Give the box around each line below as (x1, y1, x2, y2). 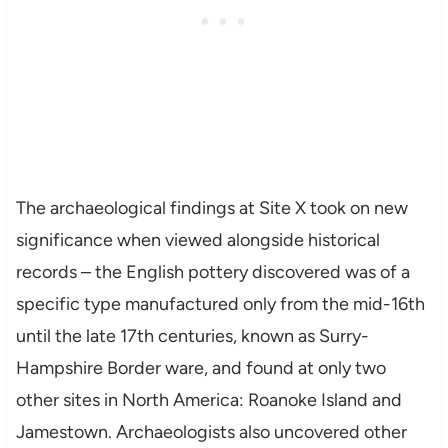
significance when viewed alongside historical (15, 228, 380, 251)
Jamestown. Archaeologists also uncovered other (15, 420, 407, 443)
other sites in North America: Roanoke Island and (15, 388, 402, 411)
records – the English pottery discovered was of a (15, 260, 410, 283)
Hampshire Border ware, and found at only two (15, 356, 386, 379)
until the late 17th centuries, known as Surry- (15, 324, 369, 347)
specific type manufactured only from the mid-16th (15, 292, 425, 315)
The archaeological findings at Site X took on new (15, 196, 408, 219)
